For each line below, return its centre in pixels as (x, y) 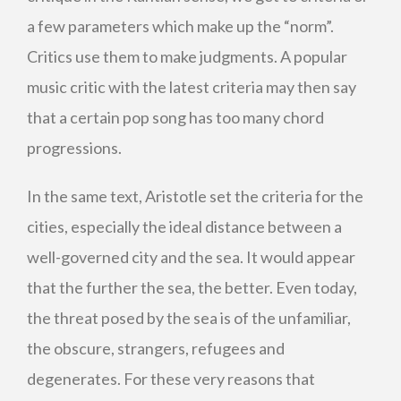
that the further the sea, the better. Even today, (192, 287)
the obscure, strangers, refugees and (156, 348)
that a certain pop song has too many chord (175, 117)
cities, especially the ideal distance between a (184, 226)
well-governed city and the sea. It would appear (191, 257)
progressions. (74, 148)
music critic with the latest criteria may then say (192, 87)
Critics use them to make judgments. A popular (187, 56)
